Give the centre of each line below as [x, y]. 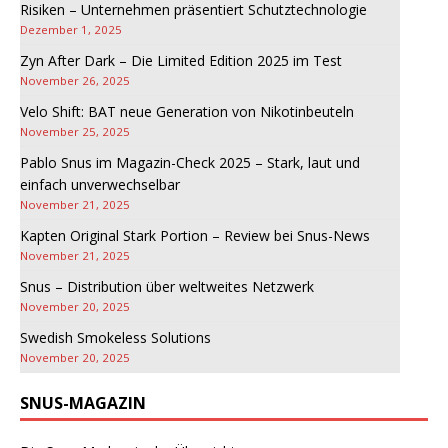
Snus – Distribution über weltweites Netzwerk [167, 287]
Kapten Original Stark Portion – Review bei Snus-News [195, 236]
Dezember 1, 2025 [71, 30]
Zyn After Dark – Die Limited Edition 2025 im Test [181, 61]
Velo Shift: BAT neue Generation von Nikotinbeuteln [187, 112]
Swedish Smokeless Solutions [115, 338]
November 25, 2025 [75, 132]
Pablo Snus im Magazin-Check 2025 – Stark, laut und [190, 163]
